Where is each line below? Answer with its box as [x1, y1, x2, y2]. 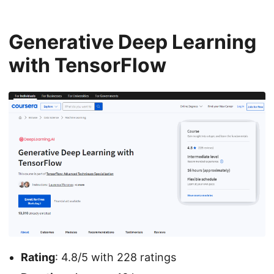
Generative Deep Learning [9, 30, 256, 54]
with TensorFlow [9, 53, 166, 78]
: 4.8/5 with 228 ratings [55, 250, 176, 264]
